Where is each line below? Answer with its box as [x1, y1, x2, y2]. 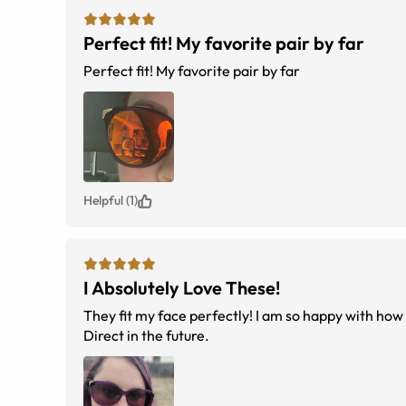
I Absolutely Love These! [83, 276, 280, 299]
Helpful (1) [83, 192, 138, 208]
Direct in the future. [83, 326, 209, 344]
